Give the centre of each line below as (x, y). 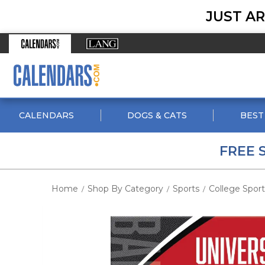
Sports (186, 189)
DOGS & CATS (157, 115)
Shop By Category (125, 189)
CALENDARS (47, 115)
